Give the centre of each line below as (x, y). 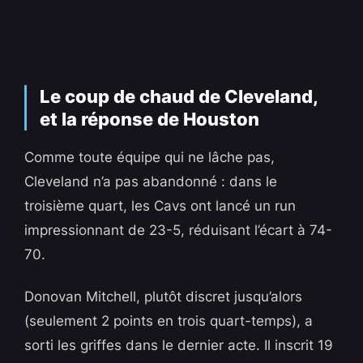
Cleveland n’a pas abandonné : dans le (151, 182)
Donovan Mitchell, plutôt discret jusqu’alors (164, 297)
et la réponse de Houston (150, 120)
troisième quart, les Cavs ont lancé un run (160, 206)
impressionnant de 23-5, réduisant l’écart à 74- (179, 231)
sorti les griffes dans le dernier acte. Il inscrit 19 (179, 346)
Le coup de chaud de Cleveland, (179, 97)
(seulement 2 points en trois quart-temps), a (169, 321)
